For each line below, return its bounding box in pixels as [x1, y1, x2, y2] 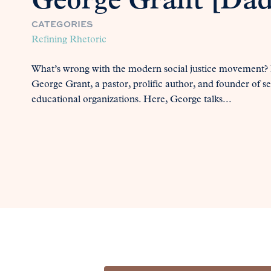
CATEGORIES [31, 18, 93, 30]
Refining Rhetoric [31, 35, 106, 45]
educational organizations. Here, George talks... [31, 95, 232, 105]
